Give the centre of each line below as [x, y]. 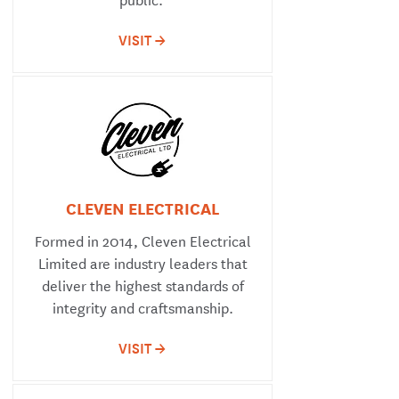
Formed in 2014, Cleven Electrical [142, 240]
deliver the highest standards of [142, 285]
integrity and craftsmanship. [142, 307]
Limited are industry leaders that [142, 262]
